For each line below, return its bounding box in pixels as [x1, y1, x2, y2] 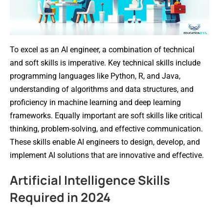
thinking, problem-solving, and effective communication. [10, 124, 203, 133]
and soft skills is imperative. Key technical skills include [10, 58, 200, 67]
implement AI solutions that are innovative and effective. [10, 150, 204, 160]
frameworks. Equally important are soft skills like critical [10, 110, 202, 120]
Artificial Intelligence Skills [10, 171, 170, 189]
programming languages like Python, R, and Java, [10, 71, 180, 81]
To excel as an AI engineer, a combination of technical [10, 44, 195, 54]
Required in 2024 [10, 188, 110, 206]
